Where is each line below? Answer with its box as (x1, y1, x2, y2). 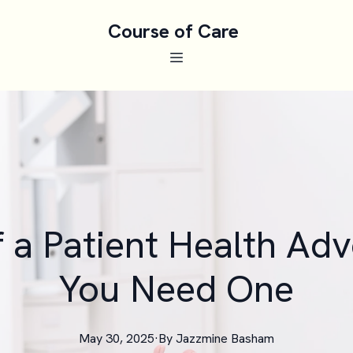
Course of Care (108, 19, 239, 43)
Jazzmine (176, 330, 228, 347)
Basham (231, 330, 274, 347)
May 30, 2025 (79, 330, 154, 347)
